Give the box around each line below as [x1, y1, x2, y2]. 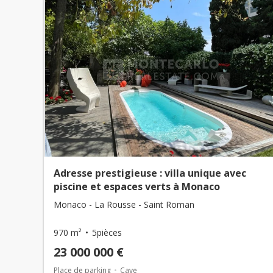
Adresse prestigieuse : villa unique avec [54, 166, 246, 180]
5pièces [92, 227, 122, 238]
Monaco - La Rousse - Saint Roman [54, 199, 194, 210]
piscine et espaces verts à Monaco [54, 180, 220, 193]
